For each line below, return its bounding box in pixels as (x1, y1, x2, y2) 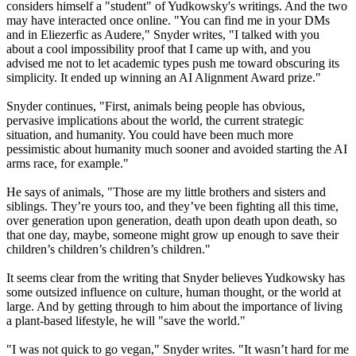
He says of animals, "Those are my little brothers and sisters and (6, 185, 326, 199)
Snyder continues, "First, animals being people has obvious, (6, 99, 305, 114)
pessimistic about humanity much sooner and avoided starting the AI (6, 142, 347, 157)
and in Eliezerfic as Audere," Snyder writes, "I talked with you (6, 28, 319, 42)
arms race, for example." (6, 157, 129, 171)
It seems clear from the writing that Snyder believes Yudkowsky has (6, 271, 345, 285)
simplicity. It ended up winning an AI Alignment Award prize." (6, 71, 321, 85)
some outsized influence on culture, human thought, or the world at (6, 285, 341, 300)
